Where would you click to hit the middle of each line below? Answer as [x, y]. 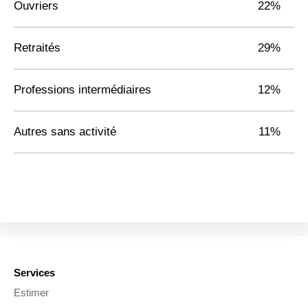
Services [34, 273]
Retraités [37, 47]
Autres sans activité [65, 131]
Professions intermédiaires [82, 89]
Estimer [31, 293]
